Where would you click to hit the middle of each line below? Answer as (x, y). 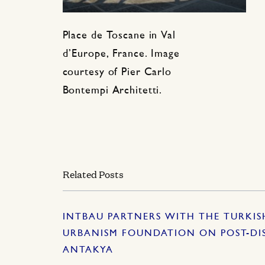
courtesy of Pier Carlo (117, 73)
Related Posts (93, 174)
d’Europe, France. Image (121, 54)
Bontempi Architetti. (112, 91)
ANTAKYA (88, 250)
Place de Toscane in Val (119, 36)
